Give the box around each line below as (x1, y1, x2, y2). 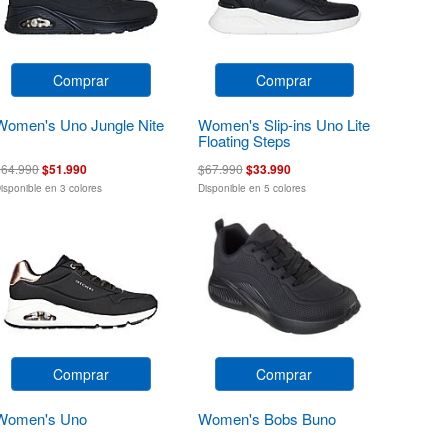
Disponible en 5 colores (197, 180, 306, 195)
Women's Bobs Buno (197, 407, 336, 429)
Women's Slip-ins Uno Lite (197, 113, 370, 135)
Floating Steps (197, 129, 291, 151)
